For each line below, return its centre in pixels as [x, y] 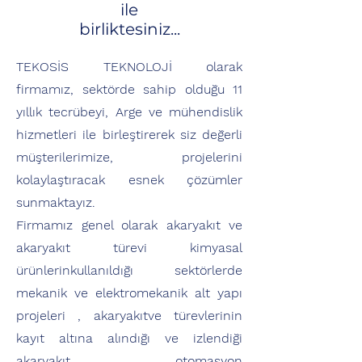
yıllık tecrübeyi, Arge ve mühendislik [129, 112]
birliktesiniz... [129, 29]
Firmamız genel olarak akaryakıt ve [129, 225]
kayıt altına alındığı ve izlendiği [129, 338]
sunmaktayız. [56, 202]
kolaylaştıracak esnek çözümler [129, 180]
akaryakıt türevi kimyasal [129, 248]
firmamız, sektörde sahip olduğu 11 [129, 89]
